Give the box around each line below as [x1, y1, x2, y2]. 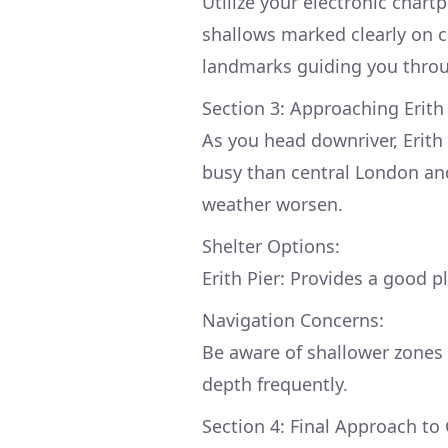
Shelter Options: [202, 233, 340, 258]
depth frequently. [202, 371, 348, 396]
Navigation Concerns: [202, 307, 384, 332]
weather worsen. [202, 191, 343, 216]
